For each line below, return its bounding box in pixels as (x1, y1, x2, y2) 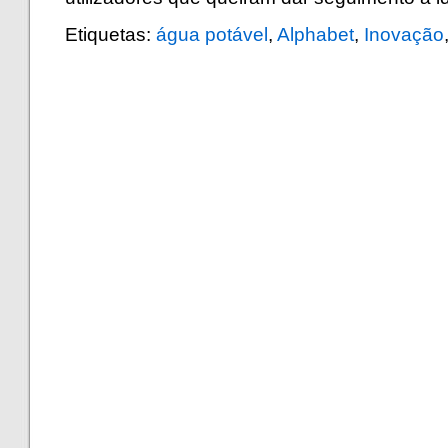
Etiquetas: (65, 24, 156, 45)
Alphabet (277, 24, 354, 45)
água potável (156, 24, 268, 45)
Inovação (364, 24, 444, 45)
